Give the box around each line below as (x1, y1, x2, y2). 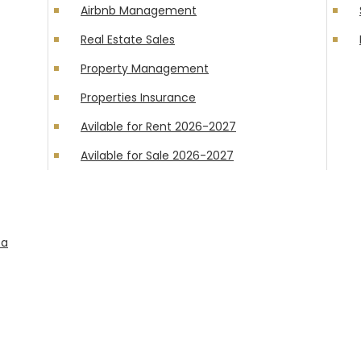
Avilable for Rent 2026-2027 (81, 118, 236, 135)
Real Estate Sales (81, 31, 175, 48)
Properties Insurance (81, 89, 196, 106)
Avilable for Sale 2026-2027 (81, 147, 234, 164)
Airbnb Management (81, 2, 197, 19)
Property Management (81, 60, 209, 77)
